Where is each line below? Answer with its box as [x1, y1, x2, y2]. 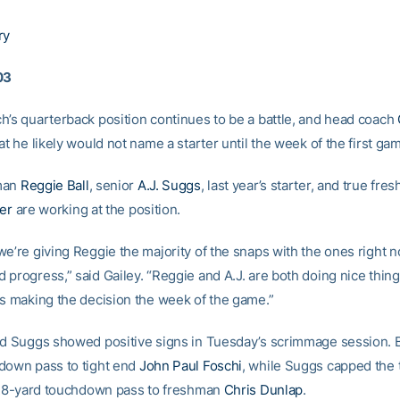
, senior [88, 177, 137, 194]
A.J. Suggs [137, 177, 201, 194]
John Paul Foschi [138, 357, 243, 374]
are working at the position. [12, 201, 181, 218]
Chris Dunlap [223, 381, 304, 398]
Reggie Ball [20, 177, 89, 194]
